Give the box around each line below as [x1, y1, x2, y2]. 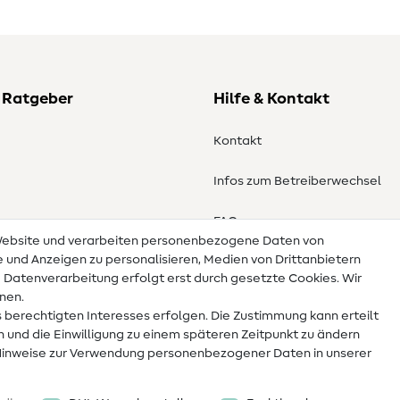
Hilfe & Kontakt [213, 91, 329, 108]
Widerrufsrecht [213, 255, 304, 269]
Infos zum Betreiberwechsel [213, 175, 381, 188]
